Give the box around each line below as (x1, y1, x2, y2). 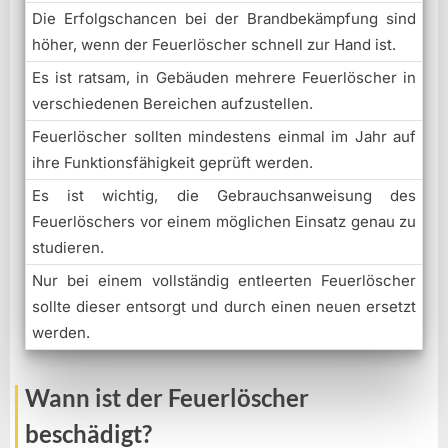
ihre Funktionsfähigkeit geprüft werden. (32, 152, 313, 172)
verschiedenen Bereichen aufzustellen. (32, 93, 313, 113)
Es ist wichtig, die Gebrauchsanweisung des (32, 185, 416, 205)
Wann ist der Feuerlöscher (25, 382, 309, 412)
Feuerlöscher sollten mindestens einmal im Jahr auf (32, 126, 416, 146)
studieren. (32, 237, 104, 257)
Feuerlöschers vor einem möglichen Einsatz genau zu (32, 211, 416, 231)
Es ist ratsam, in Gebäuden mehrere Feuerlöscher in (32, 67, 416, 87)
